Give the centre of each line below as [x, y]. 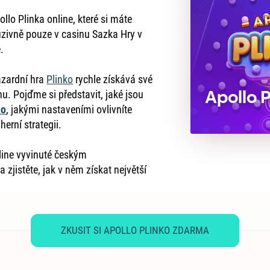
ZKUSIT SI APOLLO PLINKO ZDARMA [135, 230]
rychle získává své [113, 79]
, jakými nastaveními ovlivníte [69, 109]
